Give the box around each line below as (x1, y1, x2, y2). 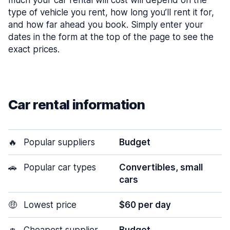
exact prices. (8, 44, 60, 54)
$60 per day (119, 200, 171, 210)
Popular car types (21, 162, 96, 172)
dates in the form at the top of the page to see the (8, 32, 214, 42)
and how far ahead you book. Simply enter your (8, 20, 203, 30)
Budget (119, 137, 150, 147)
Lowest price (21, 200, 76, 210)
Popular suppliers (21, 137, 95, 147)
